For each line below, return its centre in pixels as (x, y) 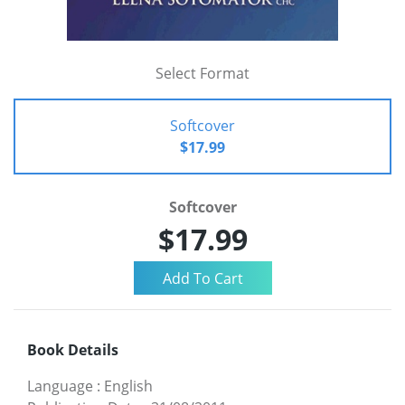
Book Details (73, 349)
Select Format (202, 74)
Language (60, 386)
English (128, 386)
